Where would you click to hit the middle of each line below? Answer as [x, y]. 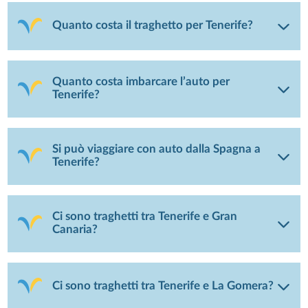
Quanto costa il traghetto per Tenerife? [153, 26]
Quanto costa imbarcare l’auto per [141, 82]
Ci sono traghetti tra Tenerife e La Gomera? [163, 286]
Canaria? [75, 230]
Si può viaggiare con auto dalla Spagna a [157, 150]
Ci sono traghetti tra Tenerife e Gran [145, 217]
